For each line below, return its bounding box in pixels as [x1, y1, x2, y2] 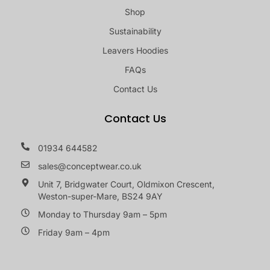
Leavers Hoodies [102, 45, 168, 55]
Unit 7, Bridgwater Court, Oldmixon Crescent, [37, 178, 215, 189]
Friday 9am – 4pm [37, 227, 110, 237]
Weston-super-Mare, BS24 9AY [37, 190, 163, 201]
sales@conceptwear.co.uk [37, 160, 142, 171]
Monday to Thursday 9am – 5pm [37, 209, 167, 219]
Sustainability [108, 25, 162, 36]
